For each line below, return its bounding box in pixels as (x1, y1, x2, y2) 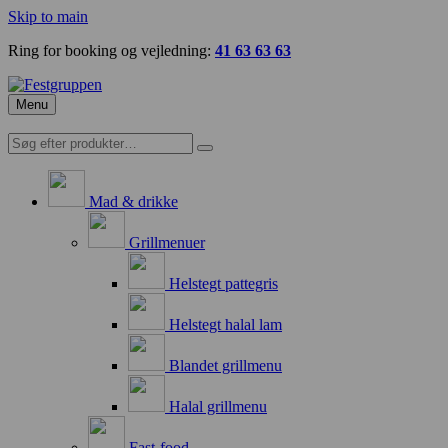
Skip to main (8, 8, 88, 25)
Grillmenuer (129, 234, 205, 251)
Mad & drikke (89, 193, 178, 210)
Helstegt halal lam (169, 316, 282, 333)
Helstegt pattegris (169, 275, 278, 292)
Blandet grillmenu (169, 357, 282, 374)
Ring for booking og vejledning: (8, 42, 215, 59)
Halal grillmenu (169, 398, 267, 415)
